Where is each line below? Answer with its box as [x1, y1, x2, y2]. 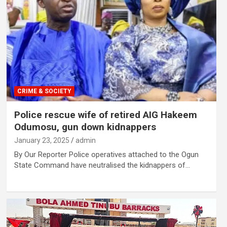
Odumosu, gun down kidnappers [14, 121, 156, 133]
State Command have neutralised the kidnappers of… [14, 160, 190, 170]
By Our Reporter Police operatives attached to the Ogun [14, 149, 199, 159]
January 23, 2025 [14, 136, 69, 144]
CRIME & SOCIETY [17, 87, 71, 95]
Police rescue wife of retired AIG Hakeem [14, 108, 197, 121]
